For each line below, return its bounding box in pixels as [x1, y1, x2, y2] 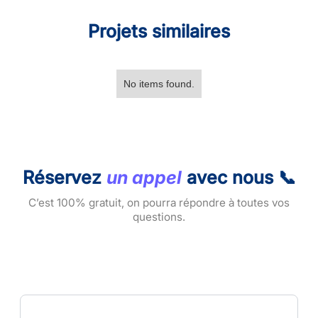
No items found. [124, 77, 194, 89]
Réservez [22, 166, 106, 188]
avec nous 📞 [181, 166, 296, 188]
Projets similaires [88, 20, 230, 42]
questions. [133, 209, 185, 224]
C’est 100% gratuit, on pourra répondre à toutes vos [28, 195, 290, 209]
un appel [106, 166, 182, 188]
